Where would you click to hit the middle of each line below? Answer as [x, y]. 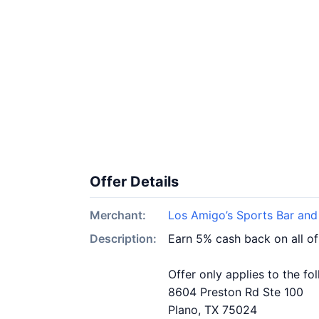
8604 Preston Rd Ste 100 [236, 292]
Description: [123, 239]
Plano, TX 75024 [213, 310]
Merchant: [118, 215]
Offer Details [134, 182]
